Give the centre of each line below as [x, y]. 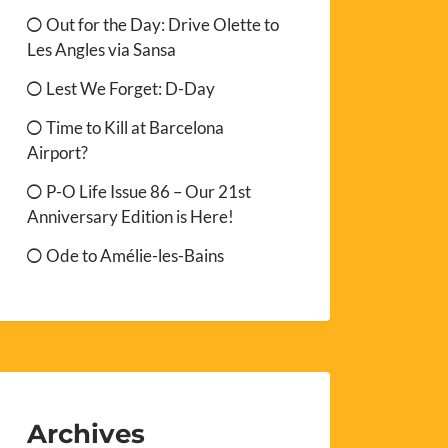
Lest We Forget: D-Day [131, 88]
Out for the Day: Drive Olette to [163, 24]
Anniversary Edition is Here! [131, 216]
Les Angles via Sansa [102, 49]
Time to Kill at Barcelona [135, 127]
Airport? [58, 152]
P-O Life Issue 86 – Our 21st [149, 191]
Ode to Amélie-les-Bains [135, 255]
